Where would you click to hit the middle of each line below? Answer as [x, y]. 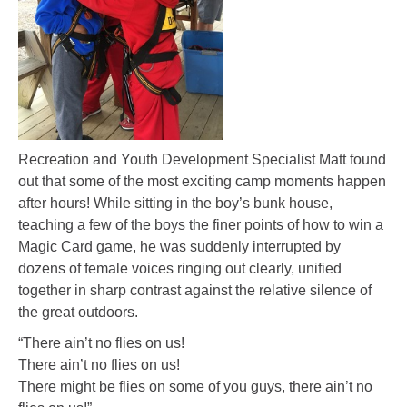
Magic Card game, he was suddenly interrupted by [179, 246]
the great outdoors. [78, 312]
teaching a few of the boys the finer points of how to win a [201, 224]
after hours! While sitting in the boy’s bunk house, [175, 203]
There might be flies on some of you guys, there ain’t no [195, 386]
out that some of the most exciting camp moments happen [202, 181]
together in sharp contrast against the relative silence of [195, 290]
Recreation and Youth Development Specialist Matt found [202, 159]
